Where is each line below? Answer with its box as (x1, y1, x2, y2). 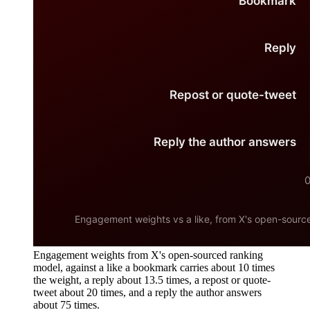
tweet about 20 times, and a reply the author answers (33, 286, 262, 299)
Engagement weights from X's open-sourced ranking (33, 249, 263, 262)
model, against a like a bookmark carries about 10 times (33, 262, 275, 274)
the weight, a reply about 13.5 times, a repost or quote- (33, 274, 271, 286)
